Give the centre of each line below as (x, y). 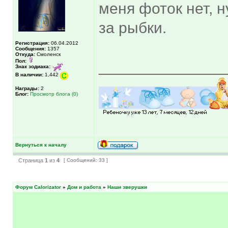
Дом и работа (84, 187)
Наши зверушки (127, 187)
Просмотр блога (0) (54, 94)
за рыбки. (133, 27)
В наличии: (29, 74)
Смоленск (48, 54)
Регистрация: (32, 43)
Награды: (27, 88)
